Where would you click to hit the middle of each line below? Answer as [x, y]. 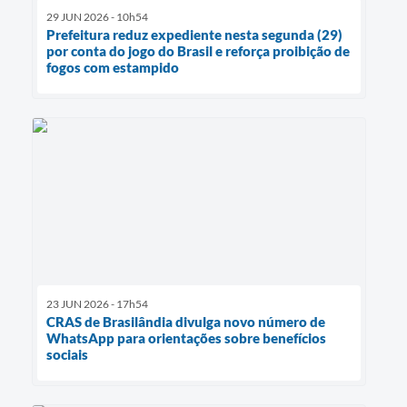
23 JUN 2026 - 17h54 [97, 304]
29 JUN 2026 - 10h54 [97, 17]
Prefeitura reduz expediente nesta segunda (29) [194, 35]
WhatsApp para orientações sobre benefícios [186, 338]
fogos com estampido [113, 68]
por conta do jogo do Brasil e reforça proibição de [198, 51]
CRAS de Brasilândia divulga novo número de [186, 322]
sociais [67, 355]
